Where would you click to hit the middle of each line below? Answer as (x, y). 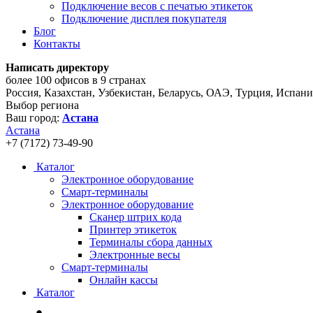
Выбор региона (42, 105)
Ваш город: (34, 118)
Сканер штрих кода (136, 217)
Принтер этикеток (133, 230)
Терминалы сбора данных (151, 242)
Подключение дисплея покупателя (144, 19)
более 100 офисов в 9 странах (76, 80)
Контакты (57, 44)
